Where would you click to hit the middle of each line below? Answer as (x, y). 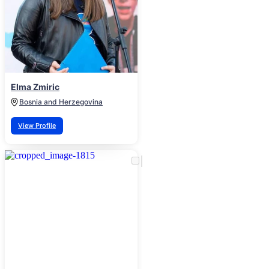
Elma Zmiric (35, 87)
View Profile (37, 126)
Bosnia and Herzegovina (61, 102)
